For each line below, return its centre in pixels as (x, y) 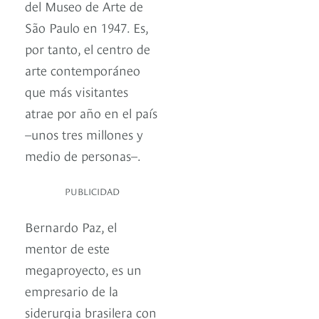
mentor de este (67, 248)
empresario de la (72, 291)
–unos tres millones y (84, 134)
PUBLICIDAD (92, 191)
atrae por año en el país (91, 113)
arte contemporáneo (83, 70)
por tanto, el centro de (88, 48)
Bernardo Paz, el (71, 226)
